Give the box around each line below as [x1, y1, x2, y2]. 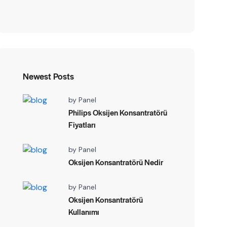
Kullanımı [68, 206, 99, 217]
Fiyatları [68, 119, 96, 130]
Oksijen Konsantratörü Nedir [68, 157, 163, 167]
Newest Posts [22, 70, 74, 82]
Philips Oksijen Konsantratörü [68, 107, 167, 118]
